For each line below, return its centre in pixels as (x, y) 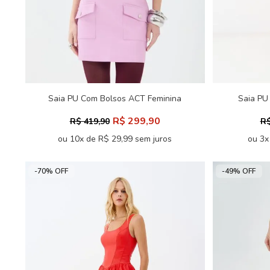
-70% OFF (51, 171)
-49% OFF (239, 171)
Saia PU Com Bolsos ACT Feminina (115, 99)
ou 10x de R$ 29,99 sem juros (115, 139)
